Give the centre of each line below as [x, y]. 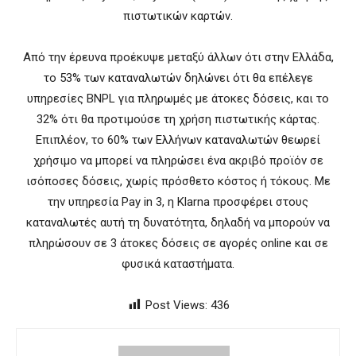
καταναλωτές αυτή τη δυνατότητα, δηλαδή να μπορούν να [178, 223]
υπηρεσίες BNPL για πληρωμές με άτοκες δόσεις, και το [178, 99]
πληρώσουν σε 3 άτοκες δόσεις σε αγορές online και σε [178, 244]
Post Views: [176, 306]
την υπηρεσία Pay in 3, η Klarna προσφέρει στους [178, 202]
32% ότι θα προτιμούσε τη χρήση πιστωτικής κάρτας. [178, 120]
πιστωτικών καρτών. [178, 16]
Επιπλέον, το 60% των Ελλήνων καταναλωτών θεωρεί [178, 140]
